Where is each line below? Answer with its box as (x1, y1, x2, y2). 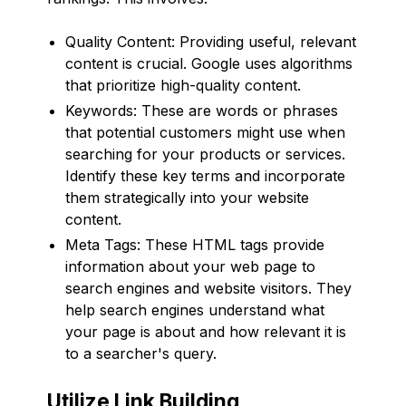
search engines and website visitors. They (65, 278, 352, 297)
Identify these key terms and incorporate (65, 166, 345, 185)
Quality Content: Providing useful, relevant (65, 32, 356, 51)
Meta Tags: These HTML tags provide (65, 235, 324, 254)
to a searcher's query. (65, 343, 217, 362)
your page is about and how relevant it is (65, 322, 346, 341)
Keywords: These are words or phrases (65, 101, 338, 120)
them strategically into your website (65, 188, 309, 207)
